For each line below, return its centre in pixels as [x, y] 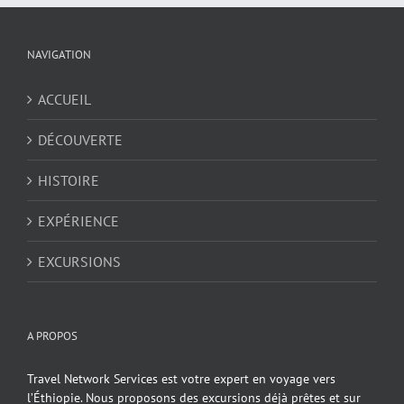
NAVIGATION [59, 55]
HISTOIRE [69, 180]
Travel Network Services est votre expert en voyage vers [181, 379]
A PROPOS [52, 336]
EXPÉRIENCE [78, 221]
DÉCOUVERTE [80, 140]
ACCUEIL [64, 99]
